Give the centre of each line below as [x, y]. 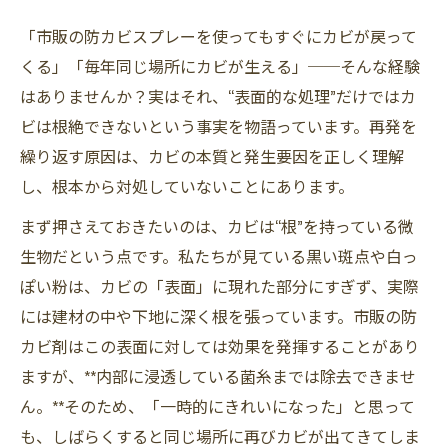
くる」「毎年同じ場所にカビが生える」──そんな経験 [220, 66]
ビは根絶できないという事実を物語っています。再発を [218, 126]
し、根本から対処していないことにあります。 [187, 186]
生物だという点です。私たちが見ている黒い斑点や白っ [219, 256]
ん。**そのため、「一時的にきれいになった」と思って [217, 406]
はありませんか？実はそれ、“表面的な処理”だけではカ [218, 96]
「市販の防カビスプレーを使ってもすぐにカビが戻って [218, 36]
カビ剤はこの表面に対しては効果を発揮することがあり [220, 346]
